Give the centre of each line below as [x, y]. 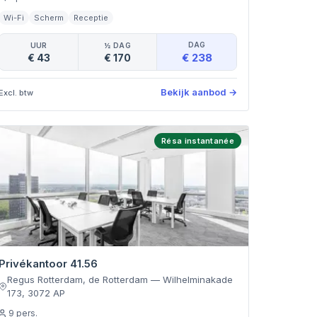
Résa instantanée [198, 141]
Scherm [49, 18]
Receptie [91, 18]
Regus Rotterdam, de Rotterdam [77, 279]
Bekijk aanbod [193, 92]
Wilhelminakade [197, 279]
